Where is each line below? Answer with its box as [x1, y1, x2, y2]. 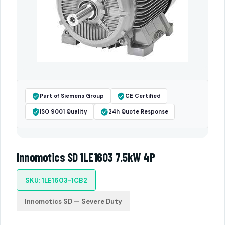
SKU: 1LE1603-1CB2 [25, 176, 87, 185]
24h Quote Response [108, 108, 168, 115]
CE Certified [125, 92, 161, 99]
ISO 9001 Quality [40, 108, 87, 115]
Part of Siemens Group [40, 92, 104, 99]
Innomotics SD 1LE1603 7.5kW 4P [17, 150, 155, 164]
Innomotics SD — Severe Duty [25, 197, 122, 206]
